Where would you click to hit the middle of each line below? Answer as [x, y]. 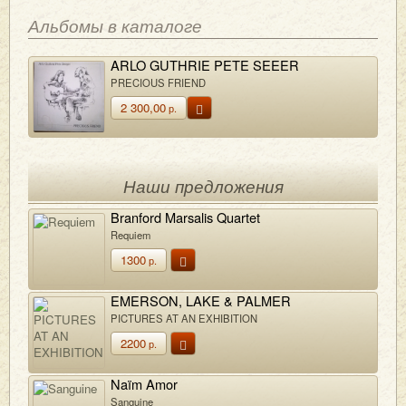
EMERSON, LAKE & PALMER [201, 300]
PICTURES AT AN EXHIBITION [184, 318]
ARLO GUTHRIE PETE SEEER [205, 64]
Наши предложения [203, 187]
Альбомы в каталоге [115, 25]
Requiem [130, 234]
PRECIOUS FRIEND [158, 82]
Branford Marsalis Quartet [185, 217]
